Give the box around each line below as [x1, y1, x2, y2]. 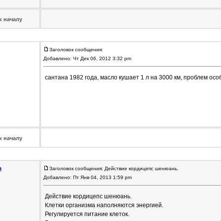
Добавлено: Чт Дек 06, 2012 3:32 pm [43, 56, 133, 62]
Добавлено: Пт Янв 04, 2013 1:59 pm [43, 175, 133, 181]
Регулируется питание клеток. [44, 211, 129, 218]
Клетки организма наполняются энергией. [44, 202, 163, 209]
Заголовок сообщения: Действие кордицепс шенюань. [49, 166, 179, 172]
